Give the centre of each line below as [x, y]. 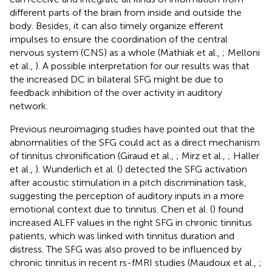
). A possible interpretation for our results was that [142, 66]
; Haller [243, 156]
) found [228, 209]
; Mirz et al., [202, 156]
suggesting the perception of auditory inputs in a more [127, 196]
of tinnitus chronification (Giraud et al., [93, 156]
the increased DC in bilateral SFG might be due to [117, 80]
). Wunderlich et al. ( [77, 169]
